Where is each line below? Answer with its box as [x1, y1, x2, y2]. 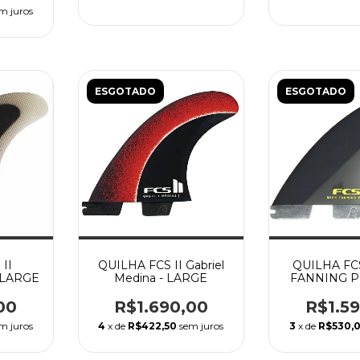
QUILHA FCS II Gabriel [97, 257, 224, 272]
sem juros [179, 319, 224, 332]
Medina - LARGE [114, 270, 208, 285]
